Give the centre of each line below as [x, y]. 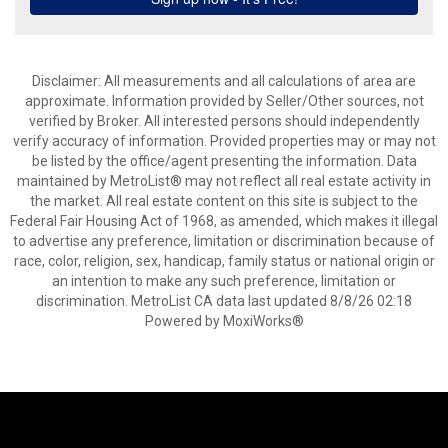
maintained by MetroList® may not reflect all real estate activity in [224, 181]
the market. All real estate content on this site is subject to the [224, 201]
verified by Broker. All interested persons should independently [224, 121]
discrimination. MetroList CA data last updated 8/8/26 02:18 [224, 301]
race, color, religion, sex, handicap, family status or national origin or [224, 261]
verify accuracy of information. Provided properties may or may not [224, 141]
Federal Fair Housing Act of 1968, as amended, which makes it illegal [224, 221]
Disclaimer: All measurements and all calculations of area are [224, 81]
